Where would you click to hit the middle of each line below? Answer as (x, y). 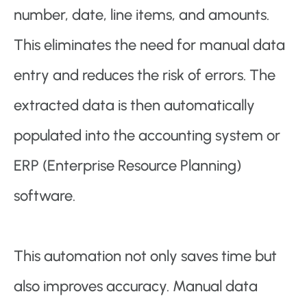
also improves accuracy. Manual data (136, 286)
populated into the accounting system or (147, 136)
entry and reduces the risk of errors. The (145, 75)
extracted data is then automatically (134, 106)
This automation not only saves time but (145, 256)
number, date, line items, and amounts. (142, 15)
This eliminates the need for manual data (149, 45)
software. (45, 196)
